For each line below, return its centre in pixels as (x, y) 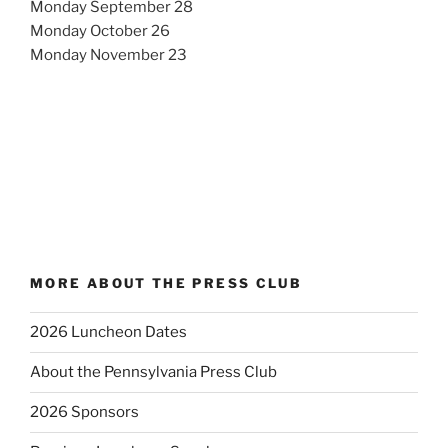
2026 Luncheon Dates (108, 332)
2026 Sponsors (84, 412)
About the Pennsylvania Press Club (153, 372)
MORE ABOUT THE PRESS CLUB (166, 283)
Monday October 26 (100, 31)
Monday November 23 (108, 55)
